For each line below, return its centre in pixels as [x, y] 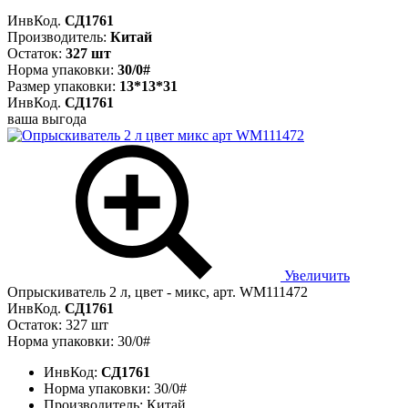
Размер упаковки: [63, 86]
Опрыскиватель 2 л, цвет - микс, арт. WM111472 [158, 291]
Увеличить [315, 275]
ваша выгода [47, 118]
